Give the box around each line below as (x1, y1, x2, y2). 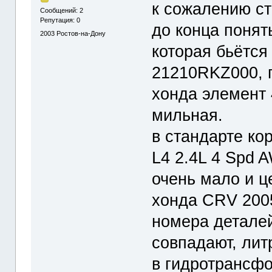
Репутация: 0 (40, 16, 81, 24)
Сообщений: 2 (40, 7, 84, 15)
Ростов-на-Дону (56, 29, 106, 37)
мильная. (152, 105, 223, 124)
